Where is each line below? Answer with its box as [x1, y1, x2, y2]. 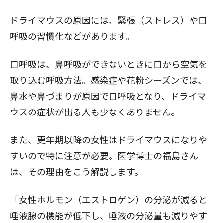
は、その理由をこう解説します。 [10, 164, 143, 178]
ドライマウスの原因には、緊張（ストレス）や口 [10, 13, 207, 26]
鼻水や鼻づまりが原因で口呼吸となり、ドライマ [10, 89, 206, 102]
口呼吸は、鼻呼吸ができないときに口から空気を [10, 57, 207, 70]
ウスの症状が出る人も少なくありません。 [10, 105, 180, 118]
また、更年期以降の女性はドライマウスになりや [10, 132, 207, 146]
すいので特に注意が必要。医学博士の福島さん [10, 148, 198, 162]
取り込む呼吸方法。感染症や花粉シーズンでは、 [10, 73, 207, 86]
